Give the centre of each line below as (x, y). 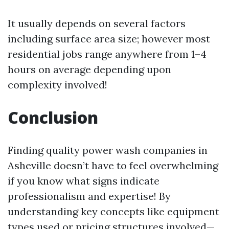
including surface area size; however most (109, 39)
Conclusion (53, 117)
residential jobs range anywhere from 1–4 (107, 54)
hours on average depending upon (89, 69)
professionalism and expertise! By (89, 196)
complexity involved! (58, 85)
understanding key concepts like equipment (113, 211)
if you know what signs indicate (84, 181)
